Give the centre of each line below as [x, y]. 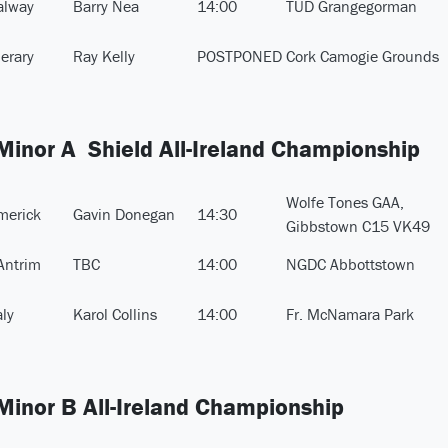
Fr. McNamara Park [350, 314]
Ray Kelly [104, 56]
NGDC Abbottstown [350, 264]
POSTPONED [239, 56]
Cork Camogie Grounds [362, 56]
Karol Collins [115, 314]
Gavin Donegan [124, 214]
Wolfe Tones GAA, [345, 202]
